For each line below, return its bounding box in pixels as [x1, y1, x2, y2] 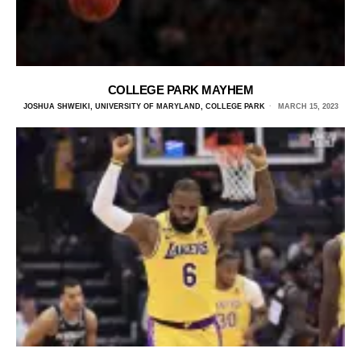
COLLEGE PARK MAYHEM [107, 83, 254, 98]
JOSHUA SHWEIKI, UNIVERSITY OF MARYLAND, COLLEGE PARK [23, 102, 265, 111]
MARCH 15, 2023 [275, 102, 338, 111]
